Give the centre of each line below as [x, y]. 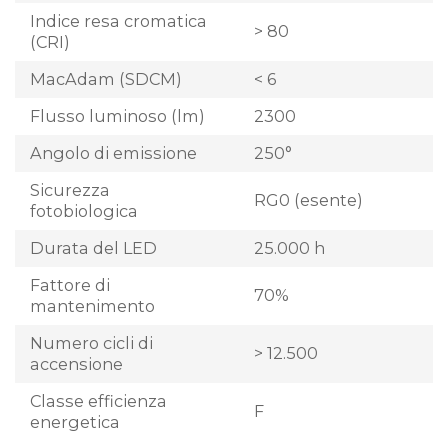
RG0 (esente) [308, 200]
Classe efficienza [98, 400]
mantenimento [92, 305]
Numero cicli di [91, 342]
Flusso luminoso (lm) [117, 115]
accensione [76, 363]
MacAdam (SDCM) [106, 78]
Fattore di [70, 284]
